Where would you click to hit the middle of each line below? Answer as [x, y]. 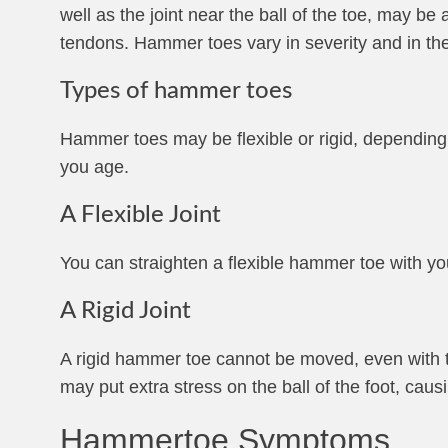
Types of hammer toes [176, 91]
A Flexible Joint [140, 215]
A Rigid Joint [125, 311]
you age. [94, 167]
